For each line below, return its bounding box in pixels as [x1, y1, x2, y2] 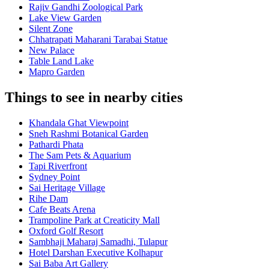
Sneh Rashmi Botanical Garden [29, 128, 148, 139]
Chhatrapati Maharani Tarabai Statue [29, 34, 168, 45]
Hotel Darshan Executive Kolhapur [29, 247, 163, 258]
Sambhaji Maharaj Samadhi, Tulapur [29, 237, 168, 247]
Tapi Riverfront [29, 161, 87, 172]
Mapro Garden [29, 67, 85, 77]
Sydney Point [29, 172, 80, 183]
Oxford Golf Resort [29, 226, 103, 237]
